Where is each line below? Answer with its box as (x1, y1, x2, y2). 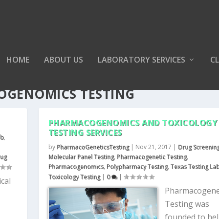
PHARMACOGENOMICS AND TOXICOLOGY (48, 117, 218, 128)
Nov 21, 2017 (135, 143, 172, 151)
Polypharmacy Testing (106, 162, 168, 171)
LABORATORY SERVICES (97, 54, 185, 65)
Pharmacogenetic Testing (116, 153, 187, 161)
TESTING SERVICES (48, 127, 122, 138)
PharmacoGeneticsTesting (56, 143, 129, 151)
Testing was (164, 198, 209, 209)
